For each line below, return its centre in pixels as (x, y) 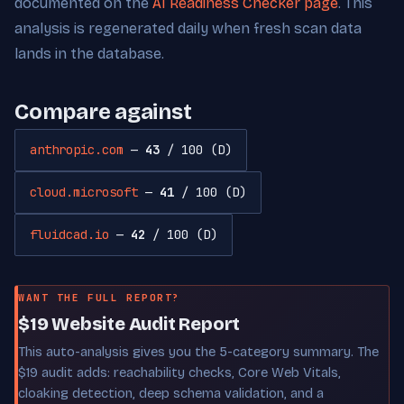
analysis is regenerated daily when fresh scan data (188, 28)
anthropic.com (77, 149)
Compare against (103, 111)
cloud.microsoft (84, 192)
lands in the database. (89, 53)
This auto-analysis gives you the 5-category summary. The (198, 351)
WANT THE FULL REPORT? (99, 297)
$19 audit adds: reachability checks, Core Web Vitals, (179, 372)
